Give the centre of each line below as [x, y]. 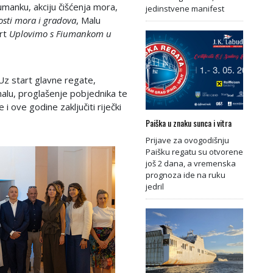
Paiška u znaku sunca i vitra [189, 122]
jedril [155, 186]
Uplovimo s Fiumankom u [60, 33]
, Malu [88, 20]
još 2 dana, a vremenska [191, 163]
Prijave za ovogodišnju [187, 140]
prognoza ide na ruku [186, 175]
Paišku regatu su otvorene [194, 151]
